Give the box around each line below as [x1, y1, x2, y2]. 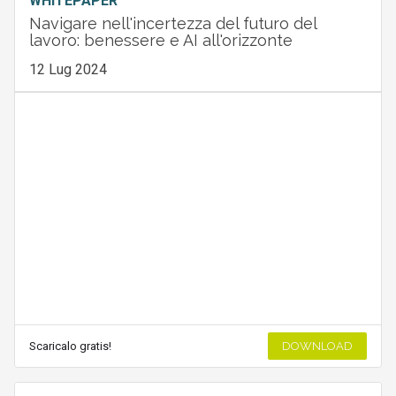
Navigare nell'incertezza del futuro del [28, 13, 316, 33]
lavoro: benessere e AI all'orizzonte [28, 30, 293, 49]
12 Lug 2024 [28, 60, 107, 78]
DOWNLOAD [282, 339, 354, 354]
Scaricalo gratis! [28, 339, 111, 354]
